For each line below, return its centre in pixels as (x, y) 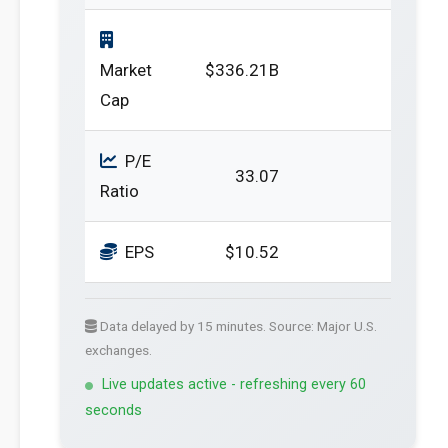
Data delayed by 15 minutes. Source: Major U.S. (237, 326)
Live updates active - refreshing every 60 (234, 384)
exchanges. (118, 350)
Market (126, 70)
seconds (113, 410)
